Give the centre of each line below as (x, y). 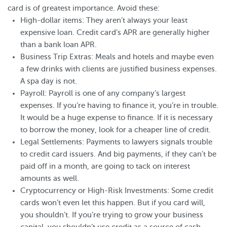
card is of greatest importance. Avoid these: (84, 8)
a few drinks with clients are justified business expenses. (119, 69)
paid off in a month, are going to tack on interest (105, 166)
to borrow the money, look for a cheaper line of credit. (116, 130)
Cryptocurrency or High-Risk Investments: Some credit (117, 191)
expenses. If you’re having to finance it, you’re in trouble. (119, 105)
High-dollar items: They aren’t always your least (104, 20)
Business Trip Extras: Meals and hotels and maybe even (117, 57)
